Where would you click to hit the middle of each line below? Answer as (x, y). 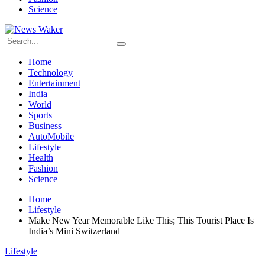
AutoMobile (51, 136)
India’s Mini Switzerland (74, 231)
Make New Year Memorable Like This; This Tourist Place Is (141, 220)
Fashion (43, 168)
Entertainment (54, 83)
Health (41, 158)
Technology (51, 72)
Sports (40, 115)
